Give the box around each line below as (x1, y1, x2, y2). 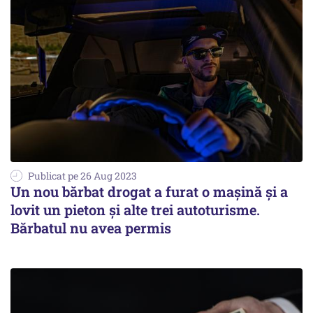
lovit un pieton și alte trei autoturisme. (10, 201, 260, 219)
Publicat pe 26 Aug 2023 (28, 169, 137, 183)
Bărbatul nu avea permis (10, 219, 171, 238)
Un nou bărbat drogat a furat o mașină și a (10, 182, 288, 201)
